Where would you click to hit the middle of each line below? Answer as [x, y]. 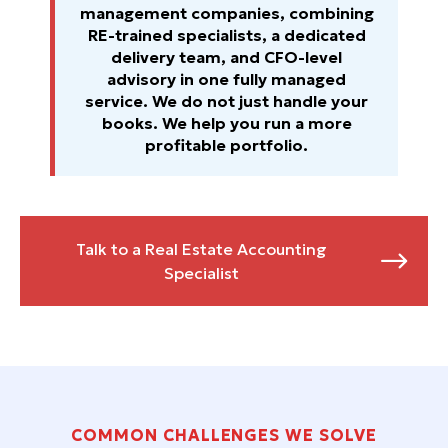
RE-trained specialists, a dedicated [226, 35]
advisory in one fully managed [226, 79]
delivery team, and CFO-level [226, 57]
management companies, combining [226, 13]
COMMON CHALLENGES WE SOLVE [224, 435]
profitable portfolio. [226, 145]
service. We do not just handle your [226, 101]
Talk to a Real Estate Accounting [201, 249]
